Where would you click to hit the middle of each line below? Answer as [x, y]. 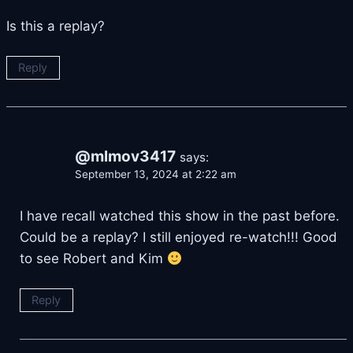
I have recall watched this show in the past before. [180, 216]
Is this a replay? [56, 26]
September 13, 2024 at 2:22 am [156, 175]
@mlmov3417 [125, 157]
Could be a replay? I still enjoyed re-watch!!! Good [178, 238]
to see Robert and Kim [93, 259]
